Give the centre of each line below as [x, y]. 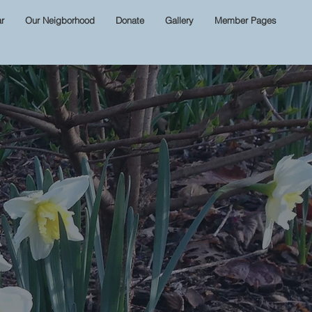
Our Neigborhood [60, 20]
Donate [130, 20]
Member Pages [245, 20]
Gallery [179, 20]
